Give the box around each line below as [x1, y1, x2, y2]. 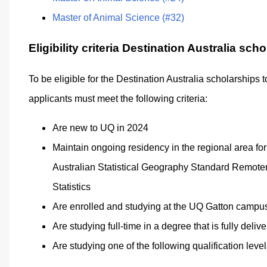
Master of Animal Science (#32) [52, 13, 184, 23]
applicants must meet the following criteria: [29, 93, 207, 104]
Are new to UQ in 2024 [52, 122, 148, 133]
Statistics [52, 181, 91, 192]
